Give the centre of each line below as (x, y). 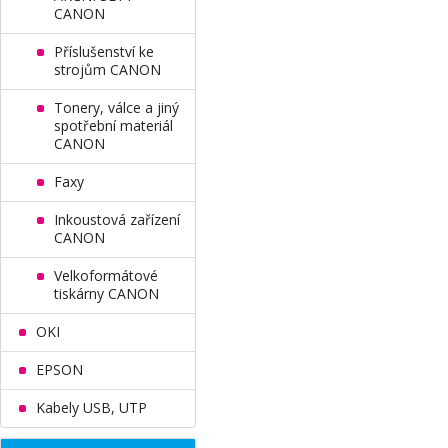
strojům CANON (107, 69)
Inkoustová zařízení (117, 219)
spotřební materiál (113, 125)
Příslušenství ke (104, 51)
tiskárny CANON (106, 293)
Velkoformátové (106, 275)
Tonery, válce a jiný (116, 107)
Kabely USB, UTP (91, 407)
